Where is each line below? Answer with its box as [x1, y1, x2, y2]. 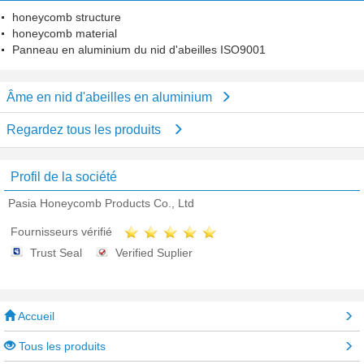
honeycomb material [12, 27, 117, 40]
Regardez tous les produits [6, 123, 164, 136]
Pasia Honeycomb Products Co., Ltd [8, 197, 194, 210]
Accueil [15, 310, 54, 323]
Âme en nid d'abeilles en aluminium [6, 90, 212, 104]
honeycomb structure [12, 11, 121, 24]
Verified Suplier [115, 246, 193, 260]
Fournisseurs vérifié [11, 225, 112, 238]
